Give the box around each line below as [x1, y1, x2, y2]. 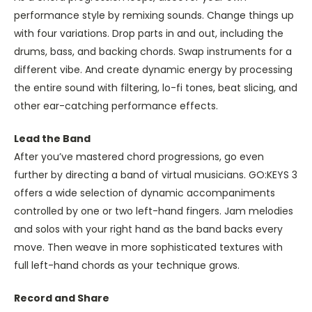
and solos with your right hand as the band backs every [14, 222, 283, 237]
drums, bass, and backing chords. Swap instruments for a [14, 45, 292, 59]
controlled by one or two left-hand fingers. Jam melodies [14, 204, 293, 219]
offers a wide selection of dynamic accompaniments [14, 186, 275, 201]
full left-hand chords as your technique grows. [14, 258, 240, 273]
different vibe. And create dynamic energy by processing [14, 63, 292, 77]
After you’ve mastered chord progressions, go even [14, 150, 264, 164]
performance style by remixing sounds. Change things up [14, 8, 294, 23]
